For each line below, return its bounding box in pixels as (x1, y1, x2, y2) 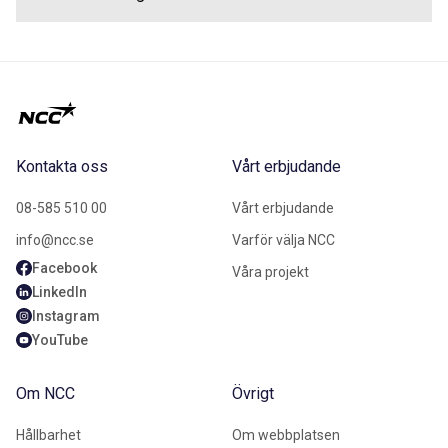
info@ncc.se (16, 231, 94, 248)
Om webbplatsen (232, 426, 340, 443)
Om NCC (16, 383, 75, 403)
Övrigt (232, 383, 274, 403)
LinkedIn (32, 283, 87, 300)
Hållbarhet (16, 426, 81, 443)
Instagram (32, 307, 100, 324)
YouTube (32, 331, 88, 348)
